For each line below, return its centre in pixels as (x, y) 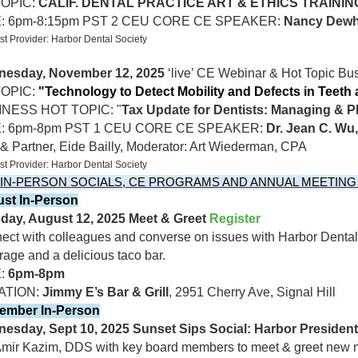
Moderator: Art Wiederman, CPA (217, 147)
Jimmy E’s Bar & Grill (105, 292)
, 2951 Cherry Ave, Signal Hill (252, 292)
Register (235, 219)
